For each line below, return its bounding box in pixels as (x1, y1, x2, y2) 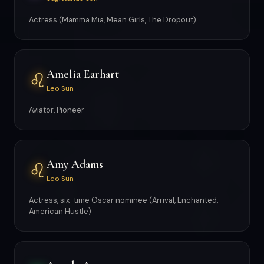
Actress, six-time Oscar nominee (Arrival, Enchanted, (29, 195, 218, 205)
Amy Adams (47, 157, 103, 171)
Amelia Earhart (47, 67, 119, 81)
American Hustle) (29, 206, 91, 216)
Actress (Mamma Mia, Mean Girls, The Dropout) (29, 15, 196, 25)
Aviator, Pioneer (29, 105, 84, 115)
